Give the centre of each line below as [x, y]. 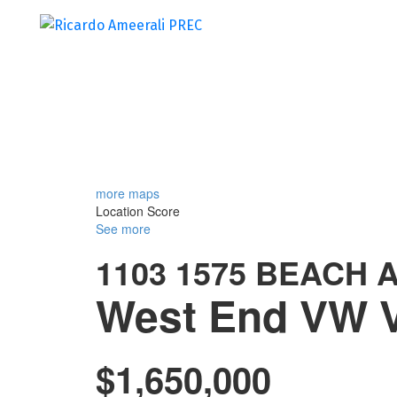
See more [123, 228]
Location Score [137, 210]
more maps [127, 193]
